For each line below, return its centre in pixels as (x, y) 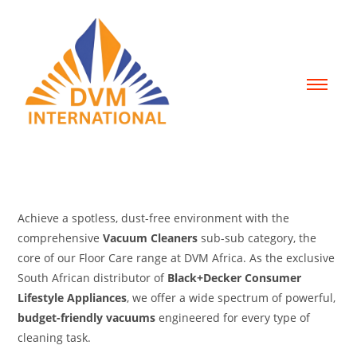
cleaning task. (55, 337)
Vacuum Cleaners (151, 238)
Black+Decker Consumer (235, 278)
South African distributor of (93, 278)
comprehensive (61, 238)
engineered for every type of (233, 318)
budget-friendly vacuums (87, 318)
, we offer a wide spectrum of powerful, (231, 298)
